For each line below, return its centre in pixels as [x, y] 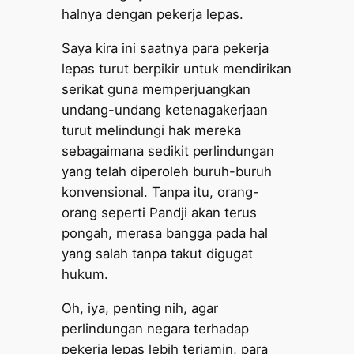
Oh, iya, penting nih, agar [140, 308]
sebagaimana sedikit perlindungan [168, 151]
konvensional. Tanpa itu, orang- [161, 192]
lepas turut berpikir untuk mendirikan [177, 69]
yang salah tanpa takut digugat [158, 254]
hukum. [85, 275]
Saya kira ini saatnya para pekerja [166, 49]
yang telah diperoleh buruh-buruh [167, 172]
